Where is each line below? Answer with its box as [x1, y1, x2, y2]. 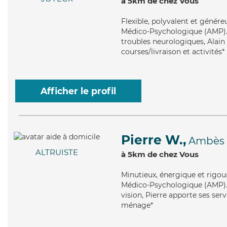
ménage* [121, 201, 153, 210]
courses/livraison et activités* [121, 47, 224, 56]
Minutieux [121, 170, 156, 179]
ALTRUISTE [35, 147, 78, 158]
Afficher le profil [41, 86, 116, 96]
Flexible [121, 17, 148, 26]
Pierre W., [121, 132, 186, 147]
